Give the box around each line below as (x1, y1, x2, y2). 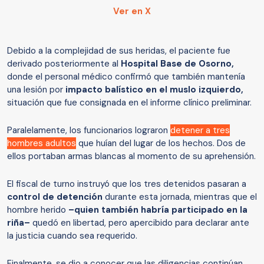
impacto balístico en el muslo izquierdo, (65, 84, 243, 96)
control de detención (7, 191, 103, 203)
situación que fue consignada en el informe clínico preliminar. (7, 97, 252, 109)
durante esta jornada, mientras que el (103, 191, 257, 203)
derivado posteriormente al (7, 58, 121, 70)
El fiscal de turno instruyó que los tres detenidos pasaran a (7, 178, 246, 190)
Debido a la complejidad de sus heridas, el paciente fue (7, 45, 230, 57)
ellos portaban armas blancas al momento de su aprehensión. (7, 150, 256, 163)
